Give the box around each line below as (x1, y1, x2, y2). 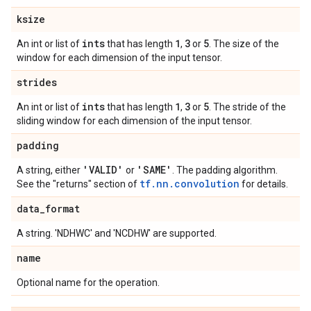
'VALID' (83, 163, 124, 176)
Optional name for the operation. (17, 277, 160, 288)
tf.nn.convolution (140, 177, 239, 190)
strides (17, 76, 57, 89)
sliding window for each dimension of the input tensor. (17, 115, 252, 126)
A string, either (17, 165, 83, 176)
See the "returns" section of (17, 178, 140, 190)
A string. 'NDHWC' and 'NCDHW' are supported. (17, 228, 217, 239)
